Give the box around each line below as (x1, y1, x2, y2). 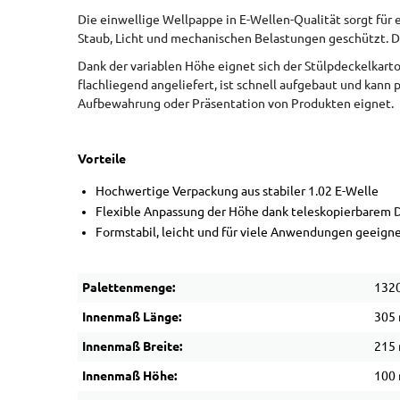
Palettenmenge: (82, 280, 175, 295)
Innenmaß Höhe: (82, 369, 177, 383)
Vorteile (78, 152, 126, 166)
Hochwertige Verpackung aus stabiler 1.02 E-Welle (96, 184, 379, 198)
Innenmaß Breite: (82, 339, 182, 354)
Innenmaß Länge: (82, 310, 181, 324)
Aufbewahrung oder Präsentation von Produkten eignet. (78, 96, 394, 111)
